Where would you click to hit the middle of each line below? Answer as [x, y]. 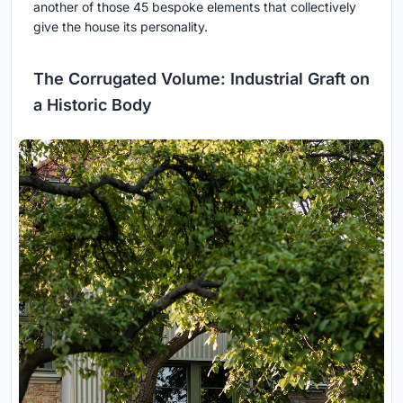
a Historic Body [93, 105]
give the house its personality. [121, 27]
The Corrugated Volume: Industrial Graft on [201, 79]
